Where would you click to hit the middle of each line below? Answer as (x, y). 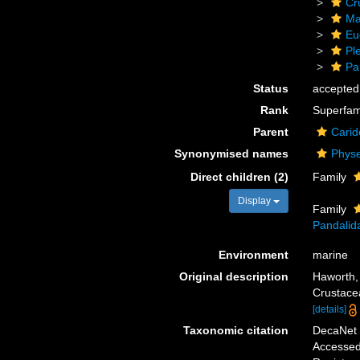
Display (255, 201)
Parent (270, 132)
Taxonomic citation (235, 330)
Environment (253, 255)
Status (270, 88)
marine (330, 255)
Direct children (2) (239, 177)
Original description (233, 276)
